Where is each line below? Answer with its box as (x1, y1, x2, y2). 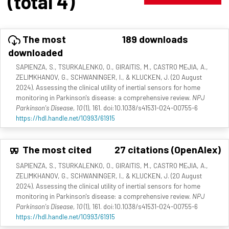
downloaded (8, 45, 63, 58)
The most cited (20, 143, 91, 155)
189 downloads (122, 32, 188, 45)
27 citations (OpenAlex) (114, 143, 221, 155)
